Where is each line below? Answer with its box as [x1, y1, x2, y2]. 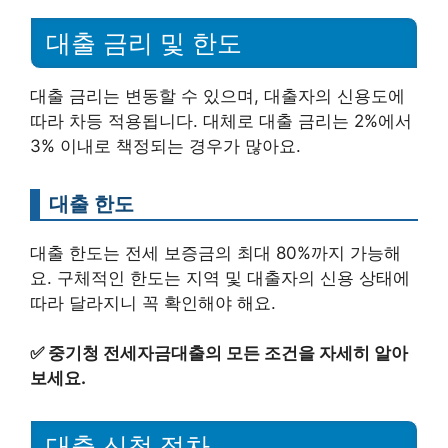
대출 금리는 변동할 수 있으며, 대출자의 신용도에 [30, 85, 405, 106]
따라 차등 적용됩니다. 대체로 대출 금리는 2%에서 [30, 110, 412, 131]
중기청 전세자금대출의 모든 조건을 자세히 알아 [48, 343, 408, 364]
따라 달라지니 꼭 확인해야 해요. [30, 292, 276, 313]
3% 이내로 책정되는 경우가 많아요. [30, 135, 301, 156]
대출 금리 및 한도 [46, 28, 242, 57]
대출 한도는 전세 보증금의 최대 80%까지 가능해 [30, 242, 401, 263]
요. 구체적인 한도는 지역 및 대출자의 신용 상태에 [30, 267, 410, 288]
